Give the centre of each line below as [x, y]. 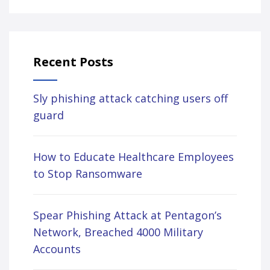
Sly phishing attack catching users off [130, 98]
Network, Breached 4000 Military [118, 232]
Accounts [57, 249]
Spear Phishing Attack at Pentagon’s [127, 215]
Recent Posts [73, 62]
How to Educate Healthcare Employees [133, 157]
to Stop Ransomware [88, 174]
